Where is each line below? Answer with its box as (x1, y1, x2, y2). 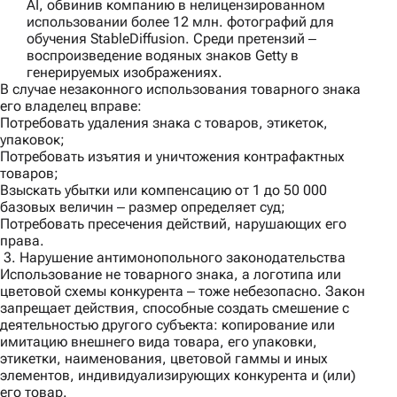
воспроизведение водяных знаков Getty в (27, 47, 299, 65)
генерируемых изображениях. (27, 64, 222, 82)
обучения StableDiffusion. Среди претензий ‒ (27, 30, 316, 48)
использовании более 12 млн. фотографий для (27, 13, 334, 31)
